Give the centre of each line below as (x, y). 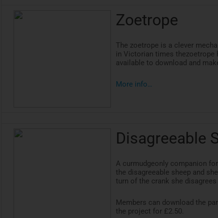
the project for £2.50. (150, 211)
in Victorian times (146, 54)
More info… (134, 84)
